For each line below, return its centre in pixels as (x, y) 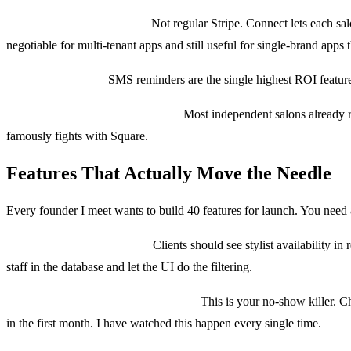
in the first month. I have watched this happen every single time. (164, 323)
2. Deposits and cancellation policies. (102, 301)
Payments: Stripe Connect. (77, 23)
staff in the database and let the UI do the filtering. (129, 266)
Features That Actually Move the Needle (169, 173)
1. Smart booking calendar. (78, 244)
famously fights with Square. (77, 136)
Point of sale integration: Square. (93, 114)
